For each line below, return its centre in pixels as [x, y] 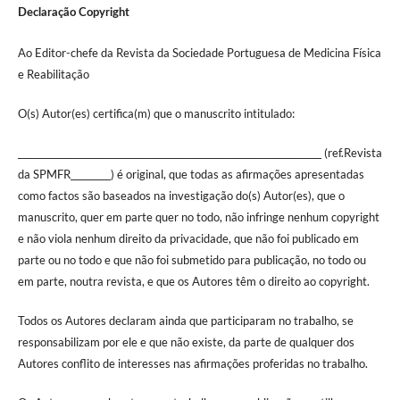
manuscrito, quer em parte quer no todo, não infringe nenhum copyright [198, 217]
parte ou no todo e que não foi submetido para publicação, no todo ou [192, 259]
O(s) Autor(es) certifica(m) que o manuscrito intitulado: [156, 113]
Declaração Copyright [73, 12]
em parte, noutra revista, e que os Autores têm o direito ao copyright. [193, 281]
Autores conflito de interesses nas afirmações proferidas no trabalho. [192, 363]
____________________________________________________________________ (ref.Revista [200, 152]
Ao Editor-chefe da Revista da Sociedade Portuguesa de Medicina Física [199, 52]
